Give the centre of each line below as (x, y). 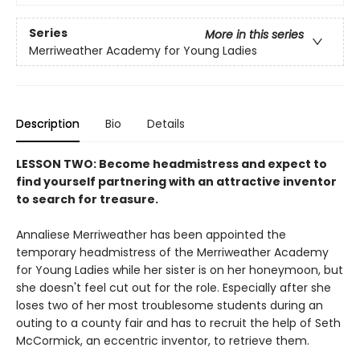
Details (166, 124)
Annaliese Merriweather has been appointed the (151, 235)
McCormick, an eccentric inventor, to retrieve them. (163, 341)
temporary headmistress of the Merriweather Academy (172, 253)
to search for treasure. (87, 200)
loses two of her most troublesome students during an (170, 306)
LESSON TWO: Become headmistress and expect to (172, 164)
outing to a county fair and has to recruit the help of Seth (178, 323)
